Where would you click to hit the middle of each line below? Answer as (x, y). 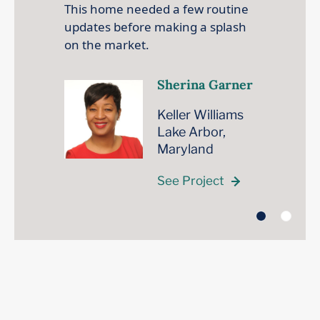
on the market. (107, 45)
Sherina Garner (205, 85)
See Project (191, 181)
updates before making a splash (155, 27)
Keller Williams (200, 115)
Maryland (185, 149)
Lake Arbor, (191, 132)
